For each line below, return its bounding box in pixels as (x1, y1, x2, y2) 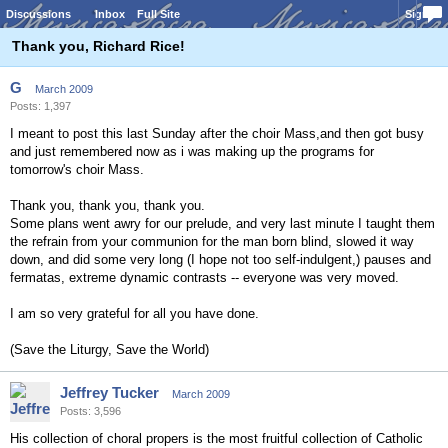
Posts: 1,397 (10, 100, 71, 112)
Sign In (405, 8, 442, 20)
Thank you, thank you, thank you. (10, 198, 205, 213)
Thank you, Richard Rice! (12, 38, 185, 54)
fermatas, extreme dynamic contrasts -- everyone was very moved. (10, 270, 399, 285)
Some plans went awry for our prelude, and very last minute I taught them (10, 216, 435, 231)
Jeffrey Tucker (60, 384, 159, 401)
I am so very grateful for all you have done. (10, 306, 259, 321)
